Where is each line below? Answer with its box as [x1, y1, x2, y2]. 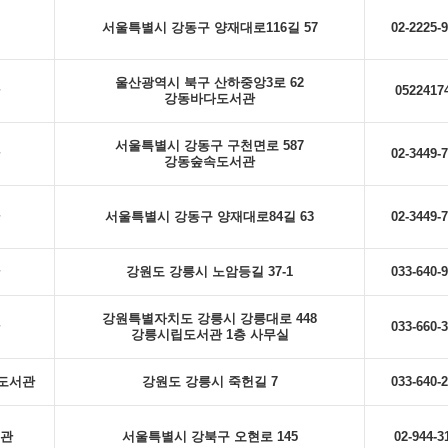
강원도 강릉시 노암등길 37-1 [126, 264, 293, 279]
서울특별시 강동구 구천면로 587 [115, 138, 304, 153]
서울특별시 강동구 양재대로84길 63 [105, 209, 314, 224]
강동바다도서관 [164, 91, 255, 106]
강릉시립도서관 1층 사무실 [130, 327, 289, 342]
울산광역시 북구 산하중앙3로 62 [115, 75, 304, 90]
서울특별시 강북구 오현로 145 [121, 429, 298, 444]
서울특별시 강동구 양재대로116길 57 [101, 20, 318, 35]
